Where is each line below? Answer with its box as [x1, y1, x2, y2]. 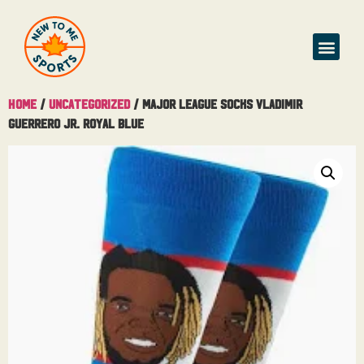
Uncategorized [49, 97, 130, 110]
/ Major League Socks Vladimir [130, 97, 302, 110]
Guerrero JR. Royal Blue [8, 116, 144, 129]
